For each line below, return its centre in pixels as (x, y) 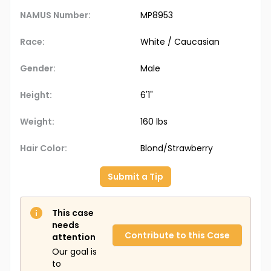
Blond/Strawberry (177, 149)
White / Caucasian (180, 42)
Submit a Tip (135, 177)
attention (74, 237)
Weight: (37, 122)
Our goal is (74, 252)
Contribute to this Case (177, 236)
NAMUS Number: (55, 15)
